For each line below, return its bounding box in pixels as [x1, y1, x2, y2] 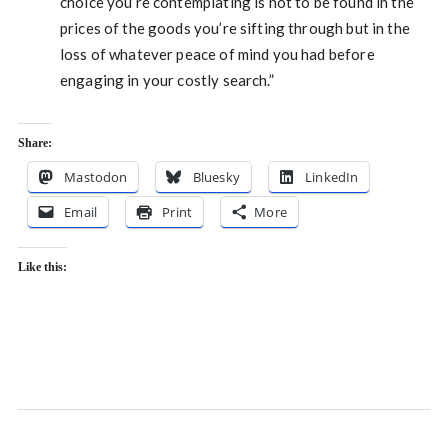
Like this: [17, 260, 67, 274]
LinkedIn [305, 168, 359, 186]
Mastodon [64, 168, 128, 186]
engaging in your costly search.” [59, 71, 274, 89]
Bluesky [192, 168, 240, 186]
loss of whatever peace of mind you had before [59, 45, 375, 63]
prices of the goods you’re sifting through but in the [59, 19, 410, 37]
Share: [17, 136, 52, 150]
